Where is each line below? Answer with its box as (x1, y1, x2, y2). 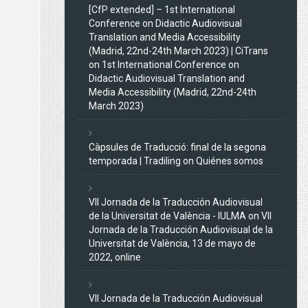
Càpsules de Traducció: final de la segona (89, 141, 266, 153)
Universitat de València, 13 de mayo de (89, 237, 256, 249)
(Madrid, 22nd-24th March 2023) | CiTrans (89, 45, 268, 56)
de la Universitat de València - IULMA (89, 210, 246, 221)
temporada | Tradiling (89, 155, 181, 166)
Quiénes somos (196, 155, 263, 166)
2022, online (89, 251, 141, 263)
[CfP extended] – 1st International (89, 3, 235, 15)
